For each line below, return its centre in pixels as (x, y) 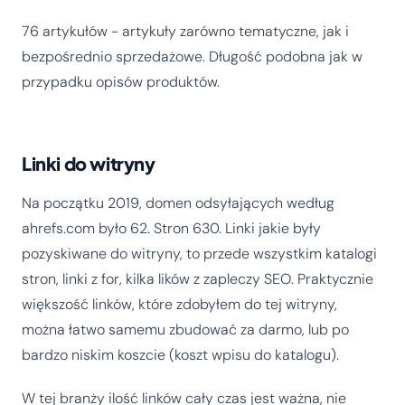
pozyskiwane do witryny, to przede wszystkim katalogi (199, 254)
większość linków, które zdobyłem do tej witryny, (179, 305)
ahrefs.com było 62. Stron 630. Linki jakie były (171, 229)
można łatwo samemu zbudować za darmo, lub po (185, 330)
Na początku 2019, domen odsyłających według (178, 203)
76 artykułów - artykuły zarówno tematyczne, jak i (185, 32)
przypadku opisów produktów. (121, 82)
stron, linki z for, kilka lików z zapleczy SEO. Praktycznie (198, 279)
